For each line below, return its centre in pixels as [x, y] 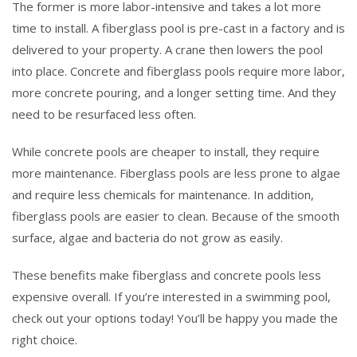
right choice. [45, 339]
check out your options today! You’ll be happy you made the [175, 318]
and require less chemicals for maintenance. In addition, [163, 194]
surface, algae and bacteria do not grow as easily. [147, 237]
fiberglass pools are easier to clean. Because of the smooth [176, 216]
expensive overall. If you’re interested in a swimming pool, [171, 296]
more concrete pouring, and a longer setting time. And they [174, 92]
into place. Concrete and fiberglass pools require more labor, [178, 71]
